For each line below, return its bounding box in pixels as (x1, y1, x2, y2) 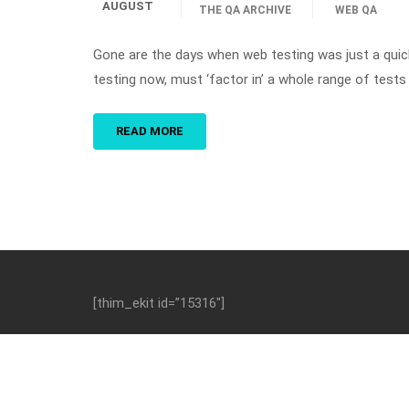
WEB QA (335, 4, 377, 16)
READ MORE (116, 124, 184, 138)
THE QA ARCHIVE (199, 4, 291, 16)
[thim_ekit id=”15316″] (93, 295, 225, 311)
